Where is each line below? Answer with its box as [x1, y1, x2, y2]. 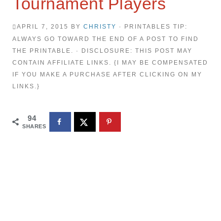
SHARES [22, 123, 46, 129]
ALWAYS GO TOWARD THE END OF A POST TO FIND [12, 35, 199, 42]
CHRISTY [83, 23, 116, 30]
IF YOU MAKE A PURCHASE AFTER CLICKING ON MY [12, 71, 202, 78]
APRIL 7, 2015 [17, 23, 69, 30]
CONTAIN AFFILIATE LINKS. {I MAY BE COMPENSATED [12, 59, 208, 66]
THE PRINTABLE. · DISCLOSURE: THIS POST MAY [12, 47, 192, 54]
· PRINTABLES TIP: [116, 23, 187, 30]
